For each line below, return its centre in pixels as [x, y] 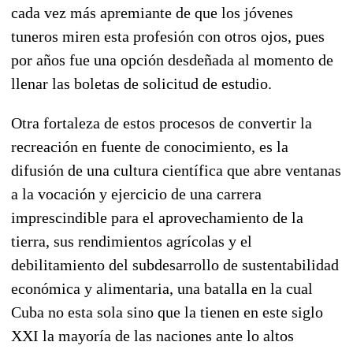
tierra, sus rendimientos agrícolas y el [132, 241]
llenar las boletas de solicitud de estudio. [141, 83]
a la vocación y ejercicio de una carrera [136, 193]
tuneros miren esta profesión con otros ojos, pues [168, 36]
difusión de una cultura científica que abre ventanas [176, 170]
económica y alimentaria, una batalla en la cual [162, 288]
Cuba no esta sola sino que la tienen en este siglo [167, 312]
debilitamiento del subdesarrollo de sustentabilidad [175, 264]
